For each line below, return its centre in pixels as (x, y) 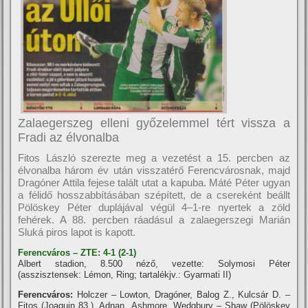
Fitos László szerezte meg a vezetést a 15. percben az (154, 157)
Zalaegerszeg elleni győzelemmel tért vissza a (154, 123)
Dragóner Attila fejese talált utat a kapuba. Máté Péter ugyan (154, 182)
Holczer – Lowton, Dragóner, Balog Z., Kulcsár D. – (181, 294)
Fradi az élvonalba (69, 137)
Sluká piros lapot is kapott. (77, 232)
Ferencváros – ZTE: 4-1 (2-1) (77, 252)
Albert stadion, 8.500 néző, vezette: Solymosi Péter (154, 263)
